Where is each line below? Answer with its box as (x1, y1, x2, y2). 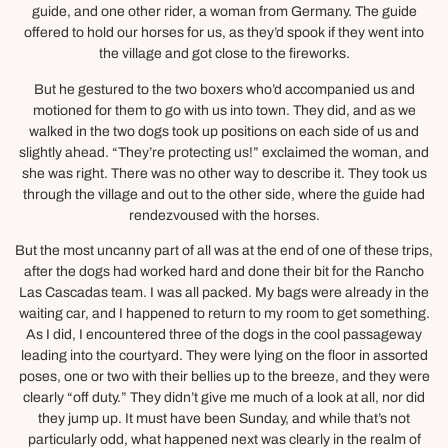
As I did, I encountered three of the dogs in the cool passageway (26, 327, 422, 343)
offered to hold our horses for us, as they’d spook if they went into (24, 25, 424, 41)
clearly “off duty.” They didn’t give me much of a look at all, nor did (23, 390, 425, 406)
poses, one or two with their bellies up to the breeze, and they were (18, 369, 430, 385)
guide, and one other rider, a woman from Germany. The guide (31, 4, 417, 20)
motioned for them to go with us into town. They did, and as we (32, 102, 416, 118)
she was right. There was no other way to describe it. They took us (21, 165, 427, 181)
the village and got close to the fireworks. (98, 46, 350, 62)
